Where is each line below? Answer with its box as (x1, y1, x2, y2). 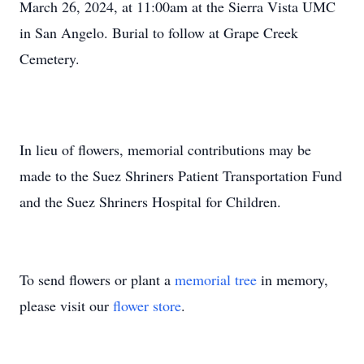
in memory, (257, 270, 328, 289)
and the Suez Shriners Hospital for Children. (19, 192, 281, 211)
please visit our (19, 296, 113, 315)
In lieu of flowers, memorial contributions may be (19, 140, 311, 159)
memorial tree (175, 270, 257, 289)
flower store (113, 296, 181, 315)
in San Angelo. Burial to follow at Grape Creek (19, 23, 298, 42)
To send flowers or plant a (19, 270, 175, 289)
